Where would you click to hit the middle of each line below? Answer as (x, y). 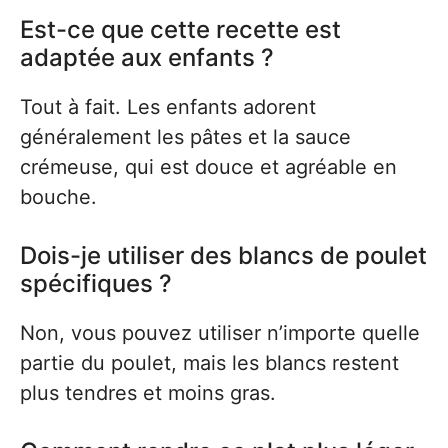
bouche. (58, 197)
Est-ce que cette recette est (180, 29)
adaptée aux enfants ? (147, 57)
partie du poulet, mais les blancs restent (209, 363)
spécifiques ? (96, 283)
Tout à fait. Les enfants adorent (168, 107)
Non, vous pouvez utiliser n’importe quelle (220, 333)
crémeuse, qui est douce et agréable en (208, 167)
